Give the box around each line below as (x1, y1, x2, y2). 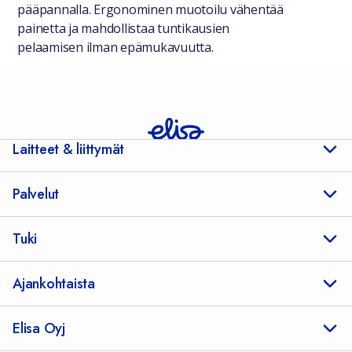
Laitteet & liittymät (13, 139, 124, 159)
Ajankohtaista (13, 273, 95, 294)
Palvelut (13, 184, 59, 204)
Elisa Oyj (13, 318, 65, 339)
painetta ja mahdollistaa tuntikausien (17, 20, 230, 37)
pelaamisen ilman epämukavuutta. (17, 38, 214, 56)
